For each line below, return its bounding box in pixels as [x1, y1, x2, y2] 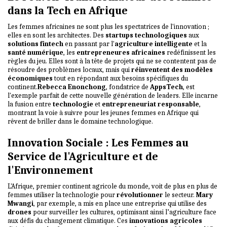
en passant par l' [63, 39, 115, 48]
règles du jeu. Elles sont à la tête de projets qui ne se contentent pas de [8, 56, 216, 65]
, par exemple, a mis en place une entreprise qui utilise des [33, 199, 207, 208]
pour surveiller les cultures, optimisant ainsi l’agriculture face [31, 207, 216, 216]
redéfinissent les [165, 48, 216, 57]
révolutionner [117, 190, 163, 199]
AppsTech [150, 82, 183, 91]
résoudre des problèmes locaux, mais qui [8, 65, 131, 74]
